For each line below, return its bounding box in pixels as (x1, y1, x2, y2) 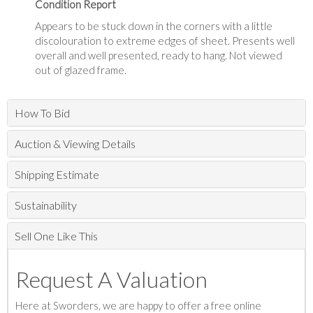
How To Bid (15, 106, 70, 120)
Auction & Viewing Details (15, 137, 136, 151)
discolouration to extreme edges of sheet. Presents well (35, 34, 295, 48)
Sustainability (15, 198, 77, 212)
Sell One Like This (15, 229, 98, 243)
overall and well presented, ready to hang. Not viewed (35, 49, 282, 62)
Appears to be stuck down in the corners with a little (35, 20, 272, 33)
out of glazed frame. (35, 64, 126, 77)
